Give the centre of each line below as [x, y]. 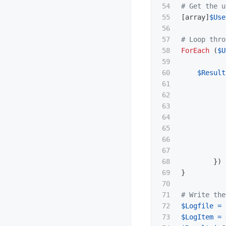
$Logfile [197, 206]
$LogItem [197, 217]
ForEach [195, 50]
